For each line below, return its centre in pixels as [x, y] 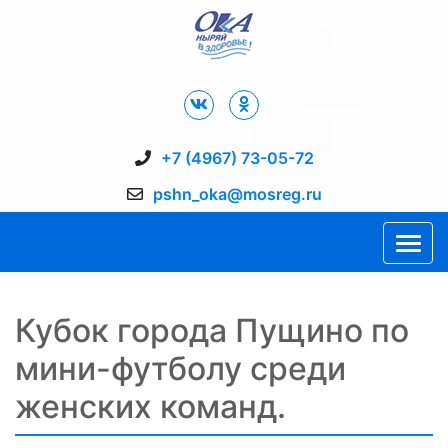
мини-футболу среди [180, 368]
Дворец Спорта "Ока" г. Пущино [152, 72]
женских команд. [150, 406]
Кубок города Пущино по [212, 330]
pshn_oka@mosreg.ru [237, 194]
